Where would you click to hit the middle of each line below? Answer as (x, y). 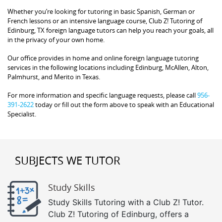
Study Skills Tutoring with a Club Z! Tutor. (126, 202)
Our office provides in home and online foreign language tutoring (103, 58)
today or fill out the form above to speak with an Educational (124, 104)
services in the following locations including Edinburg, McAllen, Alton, (108, 67)
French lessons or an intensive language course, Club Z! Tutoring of (105, 21)
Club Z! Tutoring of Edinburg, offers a (118, 214)
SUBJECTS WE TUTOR (68, 160)
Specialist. (22, 114)
